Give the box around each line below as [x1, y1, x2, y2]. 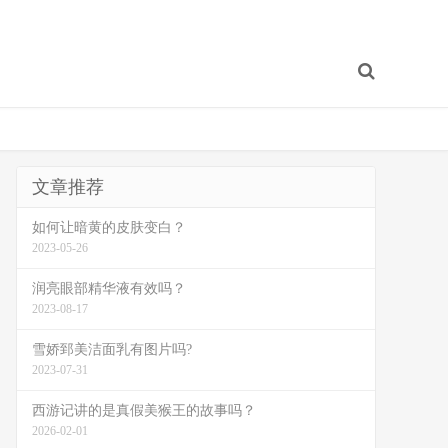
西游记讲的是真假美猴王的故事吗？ [32, 403, 256, 418]
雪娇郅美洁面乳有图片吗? [32, 342, 192, 357]
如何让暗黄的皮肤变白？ [32, 220, 186, 235]
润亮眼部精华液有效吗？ [32, 281, 186, 296]
